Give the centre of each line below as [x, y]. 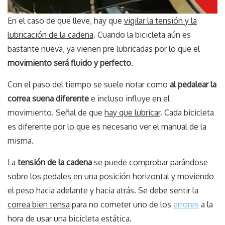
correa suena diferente [48, 98]
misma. [21, 140]
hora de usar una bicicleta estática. [70, 218]
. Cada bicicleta [187, 112]
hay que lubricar [132, 112]
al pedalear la [193, 84]
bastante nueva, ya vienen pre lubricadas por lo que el [104, 48]
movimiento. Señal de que [56, 112]
